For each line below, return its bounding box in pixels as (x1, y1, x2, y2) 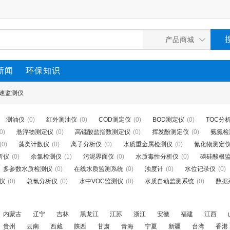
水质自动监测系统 (145, 178, 194, 185)
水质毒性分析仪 (136, 153, 179, 160)
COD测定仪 (99, 116, 131, 123)
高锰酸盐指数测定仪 (75, 128, 130, 136)
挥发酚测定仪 (152, 128, 189, 136)
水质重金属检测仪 (123, 141, 172, 148)
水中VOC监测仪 (79, 178, 123, 185)
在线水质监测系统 (74, 165, 123, 172)
